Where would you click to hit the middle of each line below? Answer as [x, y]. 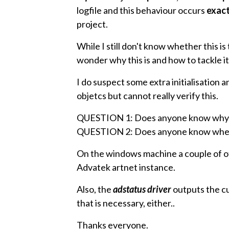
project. [92, 24]
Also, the [95, 189]
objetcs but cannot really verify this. [147, 96]
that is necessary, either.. [125, 203]
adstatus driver [142, 189]
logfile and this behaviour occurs [141, 10]
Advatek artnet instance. [126, 167]
